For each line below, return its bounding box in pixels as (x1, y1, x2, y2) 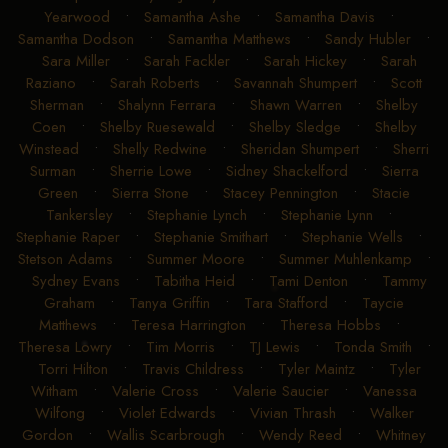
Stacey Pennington (223, 181, 338, 204)
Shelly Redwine (113, 137, 207, 160)
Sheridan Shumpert (241, 137, 359, 160)
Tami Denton (268, 269, 348, 292)
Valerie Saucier (233, 379, 329, 402)
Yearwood (44, 5, 110, 28)
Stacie (372, 181, 410, 204)
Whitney (376, 423, 426, 446)
